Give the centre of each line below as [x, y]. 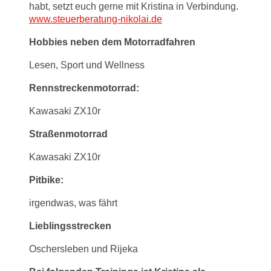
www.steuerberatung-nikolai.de [96, 19]
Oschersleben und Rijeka [83, 249]
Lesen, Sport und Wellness [87, 65]
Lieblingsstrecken [70, 226]
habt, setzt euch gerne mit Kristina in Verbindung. [134, 7]
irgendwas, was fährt [73, 203]
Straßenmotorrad [68, 134]
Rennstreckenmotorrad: [84, 88]
